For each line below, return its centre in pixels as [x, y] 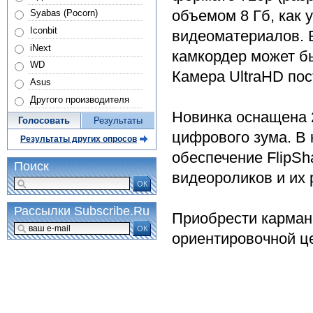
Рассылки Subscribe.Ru [82, 211]
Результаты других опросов [79, 139]
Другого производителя [79, 99]
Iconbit [43, 30]
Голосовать [44, 121]
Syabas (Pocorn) [64, 13]
